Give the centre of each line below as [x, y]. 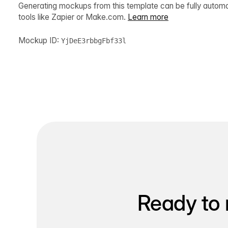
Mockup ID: [40, 40]
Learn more [148, 17]
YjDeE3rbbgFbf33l [94, 40]
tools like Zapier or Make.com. [73, 17]
